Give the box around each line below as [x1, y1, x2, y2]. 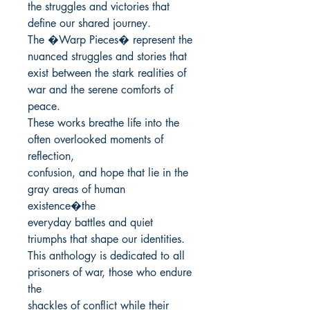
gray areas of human [28, 182, 125, 197]
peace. [28, 99, 60, 114]
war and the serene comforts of [28, 82, 173, 98]
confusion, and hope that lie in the [28, 165, 188, 181]
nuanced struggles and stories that [28, 49, 187, 64]
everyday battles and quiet [28, 215, 153, 230]
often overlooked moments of [28, 132, 163, 147]
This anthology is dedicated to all [28, 248, 185, 264]
